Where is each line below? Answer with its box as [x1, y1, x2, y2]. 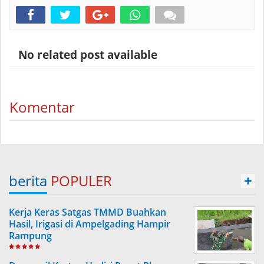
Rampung [9, 229, 52, 242]
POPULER [51, 171, 112, 190]
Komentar [9, 97, 75, 117]
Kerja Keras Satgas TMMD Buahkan [9, 206, 166, 219]
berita [9, 171, 47, 190]
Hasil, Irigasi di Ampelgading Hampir [9, 217, 170, 230]
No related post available [9, 47, 157, 62]
